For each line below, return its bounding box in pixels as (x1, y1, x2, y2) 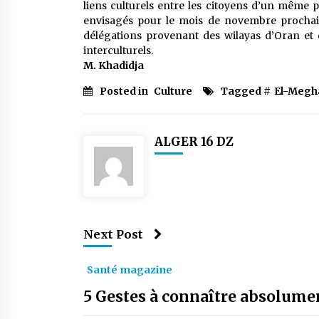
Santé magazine (87, 263, 172, 276)
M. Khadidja (83, 59, 144, 72)
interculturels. (83, 44, 153, 57)
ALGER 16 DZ (155, 134, 234, 150)
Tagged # (221, 85, 271, 98)
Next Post (83, 227, 143, 241)
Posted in (100, 85, 150, 98)
